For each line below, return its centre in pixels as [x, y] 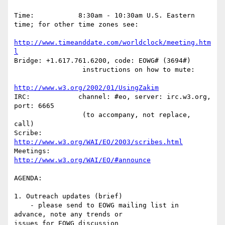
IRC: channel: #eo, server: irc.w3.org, [113, 97]
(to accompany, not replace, [48, 115]
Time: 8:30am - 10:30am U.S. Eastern [104, 16]
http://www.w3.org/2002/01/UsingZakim [86, 88]
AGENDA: [28, 178]
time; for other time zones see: [76, 25]
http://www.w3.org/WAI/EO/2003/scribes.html [98, 142]
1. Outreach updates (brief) [68, 196]
